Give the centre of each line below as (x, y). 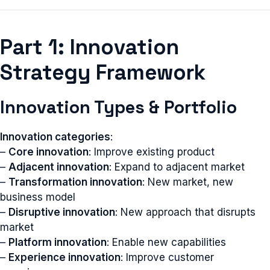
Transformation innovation (75, 182)
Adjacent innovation (59, 167)
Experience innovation (64, 257)
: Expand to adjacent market (177, 167)
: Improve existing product (152, 152)
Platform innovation (58, 242)
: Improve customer (167, 257)
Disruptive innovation (62, 212)
